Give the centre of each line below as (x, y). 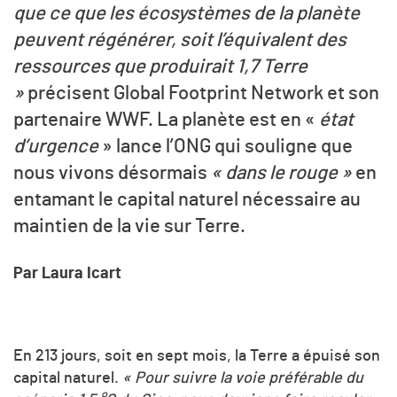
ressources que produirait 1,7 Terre (160, 67)
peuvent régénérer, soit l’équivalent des (180, 40)
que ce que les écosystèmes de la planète (187, 14)
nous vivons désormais (112, 173)
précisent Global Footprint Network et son (202, 93)
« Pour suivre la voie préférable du (243, 378)
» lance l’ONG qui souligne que (226, 147)
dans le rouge (281, 173)
